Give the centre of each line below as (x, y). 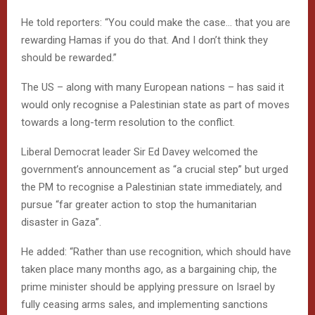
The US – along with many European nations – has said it (153, 87)
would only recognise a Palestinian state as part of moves (155, 104)
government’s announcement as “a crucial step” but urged (155, 169)
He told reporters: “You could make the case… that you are (156, 22)
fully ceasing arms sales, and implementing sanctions (144, 304)
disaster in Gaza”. (61, 222)
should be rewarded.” (69, 57)
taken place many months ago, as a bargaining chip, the (149, 269)
